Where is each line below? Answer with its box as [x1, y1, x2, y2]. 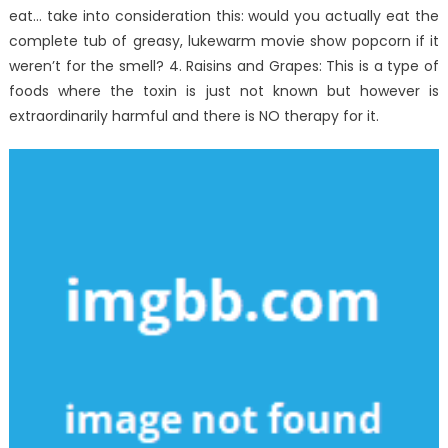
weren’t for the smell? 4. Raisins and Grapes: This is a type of [8, 56, 440, 77]
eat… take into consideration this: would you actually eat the [8, 6, 440, 27]
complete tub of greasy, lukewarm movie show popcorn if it [8, 31, 440, 52]
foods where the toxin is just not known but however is [8, 81, 440, 102]
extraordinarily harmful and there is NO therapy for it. [8, 106, 379, 127]
